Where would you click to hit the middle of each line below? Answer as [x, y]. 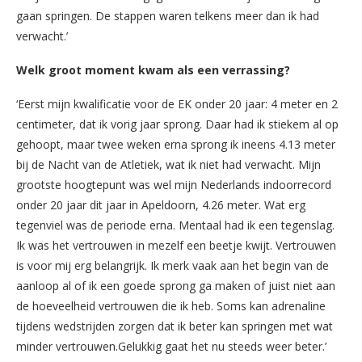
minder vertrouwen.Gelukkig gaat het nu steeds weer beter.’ [171, 346]
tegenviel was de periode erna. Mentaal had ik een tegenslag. [175, 225]
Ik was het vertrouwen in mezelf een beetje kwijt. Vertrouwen [176, 245]
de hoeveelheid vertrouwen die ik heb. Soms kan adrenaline [171, 305]
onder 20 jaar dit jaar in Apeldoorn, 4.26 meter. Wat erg [161, 204]
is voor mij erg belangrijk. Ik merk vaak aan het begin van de [173, 265]
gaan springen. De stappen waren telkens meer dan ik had [168, 15]
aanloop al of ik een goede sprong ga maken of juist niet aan [176, 285]
